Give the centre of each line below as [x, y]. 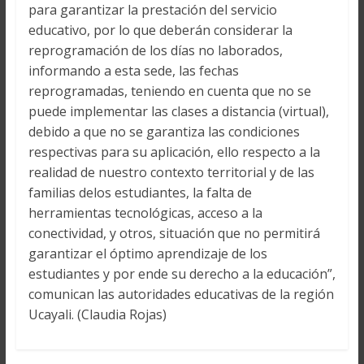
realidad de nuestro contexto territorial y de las [171, 173]
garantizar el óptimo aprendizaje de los [147, 254]
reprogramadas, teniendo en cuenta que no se [169, 91]
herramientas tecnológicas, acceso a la [145, 213]
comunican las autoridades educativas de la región [181, 295]
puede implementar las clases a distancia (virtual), [178, 112]
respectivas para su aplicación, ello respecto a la [174, 152]
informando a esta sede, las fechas [135, 71]
